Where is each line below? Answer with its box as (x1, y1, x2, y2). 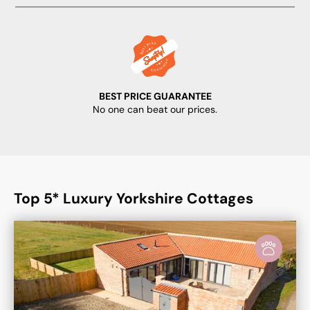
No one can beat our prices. (93, 103, 217, 116)
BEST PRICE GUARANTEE (98, 90, 212, 102)
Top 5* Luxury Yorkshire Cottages (14, 189, 253, 208)
